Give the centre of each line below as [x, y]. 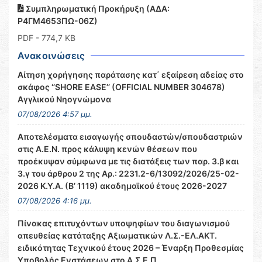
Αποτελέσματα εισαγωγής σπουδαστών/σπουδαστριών [130, 137]
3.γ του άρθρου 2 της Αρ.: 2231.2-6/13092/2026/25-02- [128, 173]
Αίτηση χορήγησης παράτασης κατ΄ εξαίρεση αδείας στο [131, 75]
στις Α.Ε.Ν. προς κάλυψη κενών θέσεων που [107, 149]
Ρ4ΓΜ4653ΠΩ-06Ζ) [58, 21]
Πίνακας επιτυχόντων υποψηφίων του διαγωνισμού [124, 223]
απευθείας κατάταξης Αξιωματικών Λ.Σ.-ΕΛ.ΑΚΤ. [117, 235]
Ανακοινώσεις [51, 56]
